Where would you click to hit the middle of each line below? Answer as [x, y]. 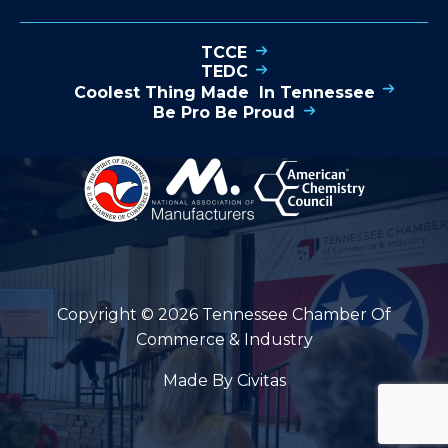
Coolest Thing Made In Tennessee [224, 92]
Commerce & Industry [224, 340]
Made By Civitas [224, 381]
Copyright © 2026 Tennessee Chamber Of [224, 315]
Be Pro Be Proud [224, 112]
